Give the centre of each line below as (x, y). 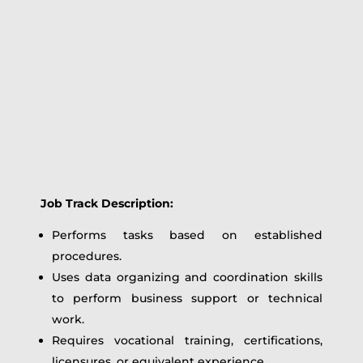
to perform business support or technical (187, 298)
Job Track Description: (107, 203)
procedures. (86, 256)
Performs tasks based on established (187, 235)
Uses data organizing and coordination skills (187, 277)
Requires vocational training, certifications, (187, 340)
